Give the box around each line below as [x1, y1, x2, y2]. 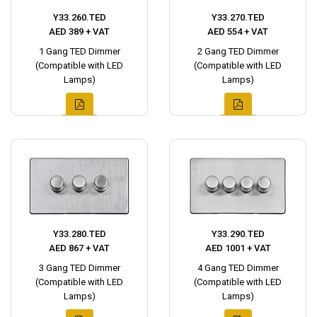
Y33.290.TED [211, 229, 265, 239]
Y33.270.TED [211, 12, 265, 23]
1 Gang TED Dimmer [38, 46, 120, 57]
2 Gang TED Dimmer [197, 46, 279, 57]
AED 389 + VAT [49, 26, 110, 37]
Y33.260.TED [52, 12, 106, 23]
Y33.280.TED [52, 229, 106, 239]
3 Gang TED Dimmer [38, 263, 120, 273]
